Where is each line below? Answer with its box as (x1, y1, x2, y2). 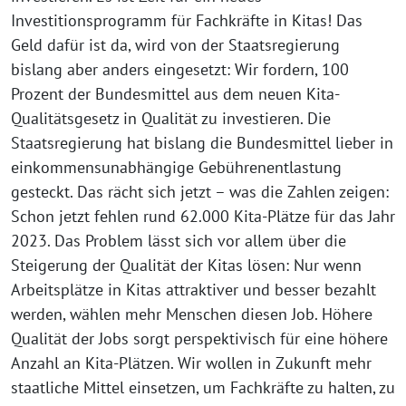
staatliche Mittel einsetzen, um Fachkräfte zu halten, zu (11, 377, 395, 399)
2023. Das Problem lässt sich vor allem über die (11, 230, 346, 252)
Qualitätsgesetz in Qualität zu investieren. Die (11, 108, 331, 130)
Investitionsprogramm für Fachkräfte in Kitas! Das (11, 10, 362, 32)
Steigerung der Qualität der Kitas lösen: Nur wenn (11, 255, 362, 276)
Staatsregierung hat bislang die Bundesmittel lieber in (11, 132, 393, 154)
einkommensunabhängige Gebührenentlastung (11, 157, 342, 179)
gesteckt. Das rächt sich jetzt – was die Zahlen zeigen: (11, 181, 389, 203)
